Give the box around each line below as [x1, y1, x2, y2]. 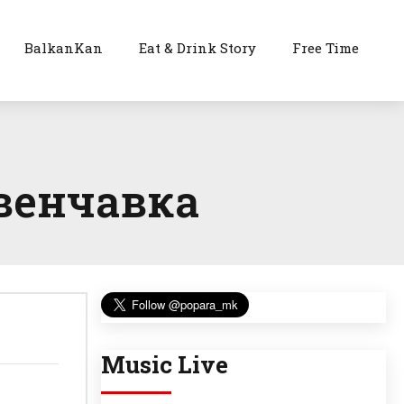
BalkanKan [24, 39, 104, 57]
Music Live [101, 349, 228, 381]
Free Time [292, 39, 360, 57]
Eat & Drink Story [139, 39, 257, 57]
